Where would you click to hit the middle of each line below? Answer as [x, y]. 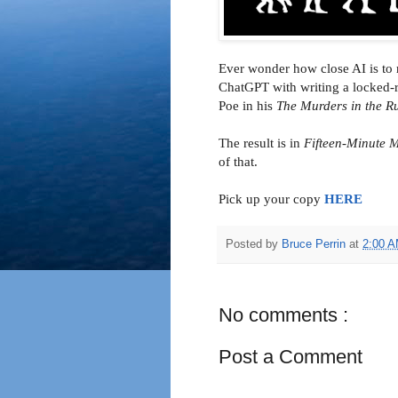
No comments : [283, 315]
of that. [238, 162]
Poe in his [247, 106]
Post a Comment [291, 357]
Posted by [254, 244]
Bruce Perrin [315, 244]
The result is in [261, 143]
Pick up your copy [271, 199]
